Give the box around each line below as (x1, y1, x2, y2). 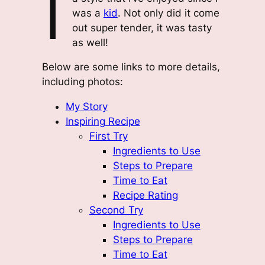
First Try (89, 130, 128, 143)
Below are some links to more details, (41, 61, 220, 73)
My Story (65, 101, 108, 113)
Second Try (89, 204, 143, 216)
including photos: (41, 76, 123, 88)
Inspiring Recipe (65, 115, 140, 128)
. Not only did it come (117, 7, 219, 19)
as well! (72, 36, 108, 49)
